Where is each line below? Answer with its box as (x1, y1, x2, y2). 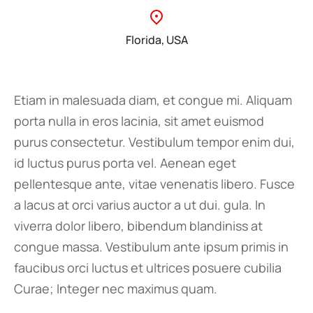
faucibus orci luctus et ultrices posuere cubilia (14, 259, 282, 276)
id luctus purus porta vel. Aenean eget (14, 154, 236, 171)
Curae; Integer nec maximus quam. (14, 280, 217, 297)
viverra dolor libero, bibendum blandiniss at (14, 217, 263, 234)
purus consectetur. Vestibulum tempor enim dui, (14, 133, 295, 150)
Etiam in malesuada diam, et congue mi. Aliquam (14, 92, 292, 108)
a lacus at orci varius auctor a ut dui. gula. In (14, 196, 265, 213)
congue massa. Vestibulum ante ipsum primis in (14, 238, 289, 255)
